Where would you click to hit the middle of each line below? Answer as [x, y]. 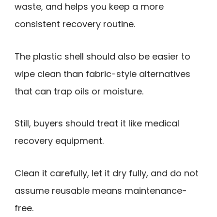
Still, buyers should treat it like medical [97, 124]
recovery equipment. [59, 141]
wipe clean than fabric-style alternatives [102, 74]
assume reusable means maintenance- [101, 190]
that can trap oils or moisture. [79, 91]
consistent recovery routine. [75, 24]
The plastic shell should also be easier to [102, 56]
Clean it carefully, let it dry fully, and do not [107, 173]
